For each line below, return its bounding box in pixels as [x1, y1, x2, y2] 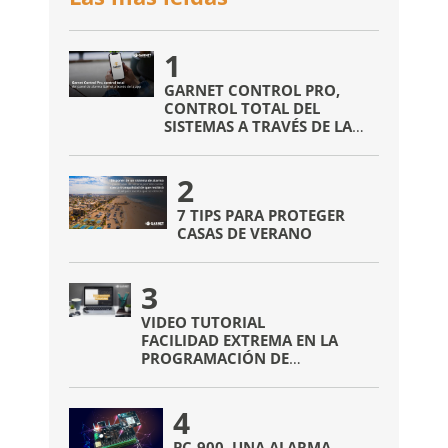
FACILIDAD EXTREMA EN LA [141, 330, 339, 351]
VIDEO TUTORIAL [141, 312, 266, 333]
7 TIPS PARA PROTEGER [177, 205, 346, 226]
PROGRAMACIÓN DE [141, 348, 290, 369]
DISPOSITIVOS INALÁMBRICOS [141, 366, 362, 387]
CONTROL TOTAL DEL [163, 98, 320, 119]
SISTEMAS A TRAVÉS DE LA [163, 116, 352, 137]
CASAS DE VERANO [177, 223, 313, 244]
